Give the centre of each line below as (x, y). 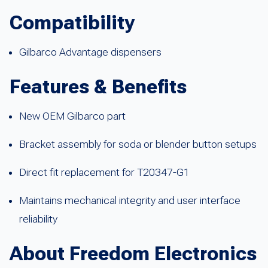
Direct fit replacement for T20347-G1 (104, 172)
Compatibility (72, 22)
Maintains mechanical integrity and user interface (130, 200)
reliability (38, 219)
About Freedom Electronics (133, 253)
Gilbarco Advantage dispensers (90, 52)
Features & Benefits (98, 86)
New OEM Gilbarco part (72, 116)
